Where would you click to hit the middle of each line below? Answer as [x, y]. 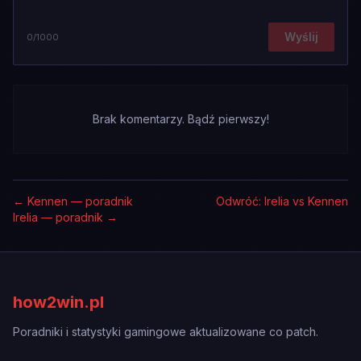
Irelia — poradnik [58, 217]
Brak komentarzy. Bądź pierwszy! [180, 119]
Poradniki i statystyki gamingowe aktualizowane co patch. [166, 332]
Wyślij [301, 37]
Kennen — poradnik [80, 201]
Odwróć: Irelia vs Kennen [282, 201]
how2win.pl [58, 302]
